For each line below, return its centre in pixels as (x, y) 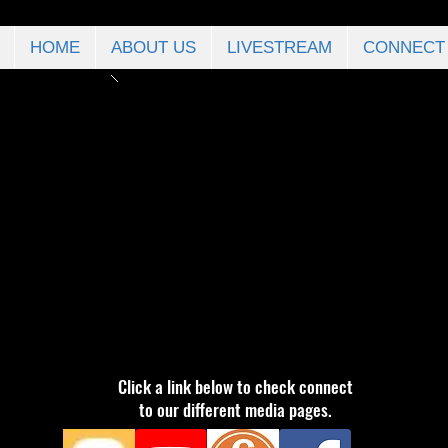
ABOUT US (153, 47)
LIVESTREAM (279, 47)
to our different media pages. (235, 409)
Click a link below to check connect (235, 386)
